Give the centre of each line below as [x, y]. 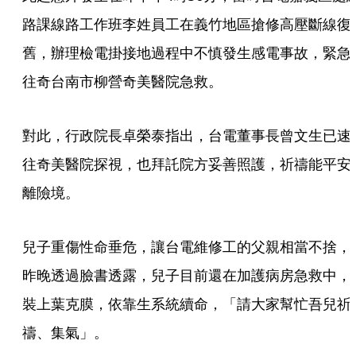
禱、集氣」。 [65, 332]
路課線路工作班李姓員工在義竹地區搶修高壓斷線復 [187, 24]
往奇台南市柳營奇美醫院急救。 [122, 81]
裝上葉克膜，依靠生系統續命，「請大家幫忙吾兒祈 [187, 304]
